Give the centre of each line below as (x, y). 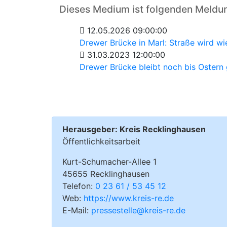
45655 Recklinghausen (106, 174)
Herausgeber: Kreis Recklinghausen (134, 129)
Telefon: (79, 186)
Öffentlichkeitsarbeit (101, 141)
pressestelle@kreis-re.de (138, 210)
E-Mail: (77, 210)
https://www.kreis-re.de (129, 198)
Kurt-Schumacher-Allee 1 (109, 162)
